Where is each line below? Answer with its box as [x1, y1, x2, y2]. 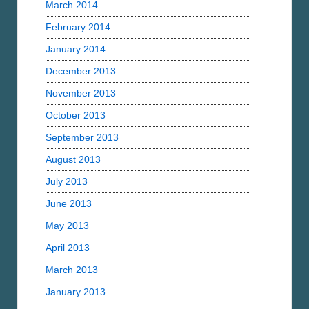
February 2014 [46, 21, 110, 33]
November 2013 [46, 88, 116, 99]
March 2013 [46, 264, 98, 276]
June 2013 [46, 198, 92, 210]
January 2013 [46, 286, 106, 298]
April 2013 [46, 242, 90, 254]
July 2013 [46, 176, 88, 188]
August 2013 [46, 154, 101, 166]
